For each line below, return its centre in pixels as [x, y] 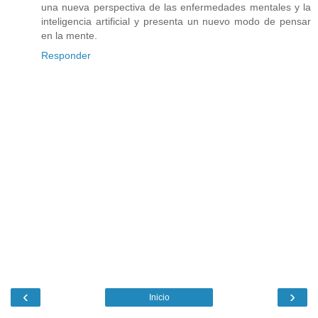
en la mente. [69, 36]
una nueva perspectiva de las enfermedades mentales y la [176, 7]
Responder [66, 56]
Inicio [159, 297]
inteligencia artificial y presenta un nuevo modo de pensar [176, 22]
